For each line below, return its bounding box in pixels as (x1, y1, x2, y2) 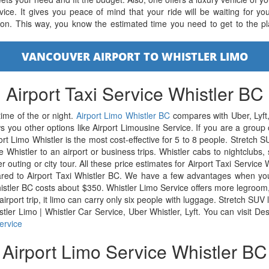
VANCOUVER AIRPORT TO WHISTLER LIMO (21, 49, 248, 64)
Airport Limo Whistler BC (76, 109, 171, 121)
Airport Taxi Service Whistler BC (5, 80, 264, 106)
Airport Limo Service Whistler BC (2, 238, 267, 264)
